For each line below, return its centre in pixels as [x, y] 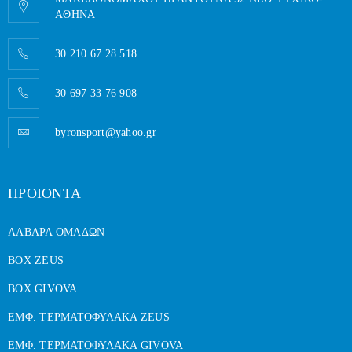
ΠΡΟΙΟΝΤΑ [44, 194]
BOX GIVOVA [43, 289]
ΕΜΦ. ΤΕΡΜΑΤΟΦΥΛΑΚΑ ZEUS [89, 317]
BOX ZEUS [36, 261]
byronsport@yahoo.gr [106, 133]
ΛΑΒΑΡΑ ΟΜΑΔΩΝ [57, 233]
